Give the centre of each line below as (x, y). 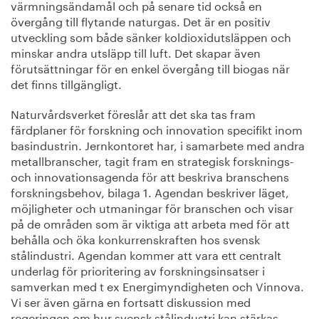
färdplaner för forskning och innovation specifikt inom (157, 129)
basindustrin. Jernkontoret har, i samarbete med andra (158, 145)
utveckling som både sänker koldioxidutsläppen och (151, 36)
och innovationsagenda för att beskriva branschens (150, 176)
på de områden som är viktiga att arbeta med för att (150, 223)
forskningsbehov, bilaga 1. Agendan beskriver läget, (150, 192)
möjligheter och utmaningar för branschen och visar (152, 207)
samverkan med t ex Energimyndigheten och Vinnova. (157, 286)
